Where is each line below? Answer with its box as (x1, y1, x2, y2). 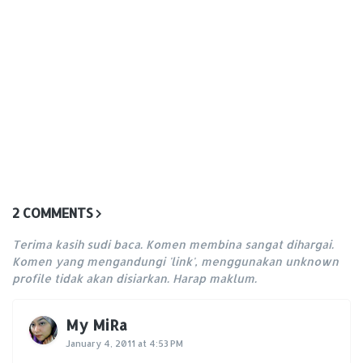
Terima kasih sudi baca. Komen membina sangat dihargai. (12, 237, 334, 252)
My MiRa (66, 315, 127, 335)
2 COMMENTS (12, 204, 93, 222)
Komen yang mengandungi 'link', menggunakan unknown (12, 254, 339, 269)
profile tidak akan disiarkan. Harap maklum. (12, 271, 257, 286)
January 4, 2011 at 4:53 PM (66, 338, 183, 350)
